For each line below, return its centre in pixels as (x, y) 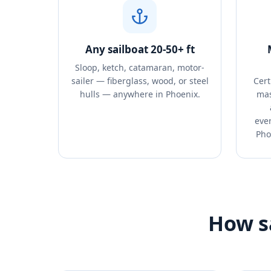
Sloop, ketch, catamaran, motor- (140, 67)
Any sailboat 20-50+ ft (140, 49)
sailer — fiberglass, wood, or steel (140, 81)
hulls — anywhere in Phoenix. (140, 94)
